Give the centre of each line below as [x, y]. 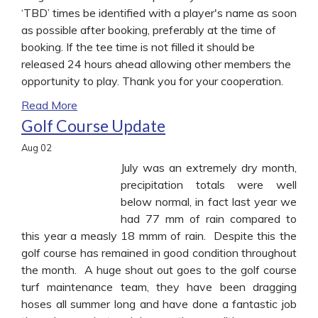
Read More [49, 105]
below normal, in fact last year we [209, 201]
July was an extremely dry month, [209, 167]
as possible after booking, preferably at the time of [149, 29]
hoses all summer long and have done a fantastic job [159, 303]
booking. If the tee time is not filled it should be [138, 46]
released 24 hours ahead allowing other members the [156, 64]
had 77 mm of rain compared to [209, 218]
